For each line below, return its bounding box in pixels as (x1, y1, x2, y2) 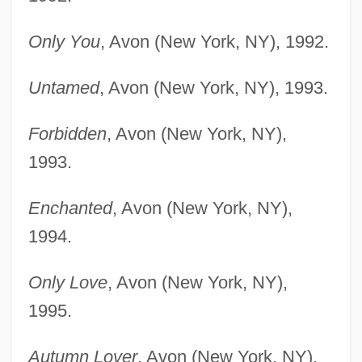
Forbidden (27, 123, 107, 144)
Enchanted (27, 197, 112, 218)
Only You (27, 31, 100, 52)
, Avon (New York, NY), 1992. (99, 31, 329, 52)
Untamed (27, 77, 99, 98)
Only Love (27, 271, 107, 293)
